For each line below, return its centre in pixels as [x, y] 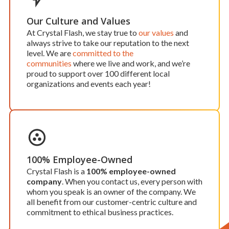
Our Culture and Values [78, 21]
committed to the [103, 53]
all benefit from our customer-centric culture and [112, 202]
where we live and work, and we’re [131, 63]
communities [49, 63]
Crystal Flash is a [56, 171]
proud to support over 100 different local [98, 74]
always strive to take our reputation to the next [108, 43]
